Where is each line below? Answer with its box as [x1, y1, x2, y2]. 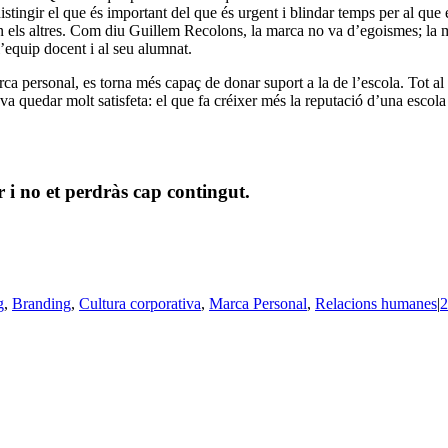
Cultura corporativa [79, 294, 201, 312]
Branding [12, 294, 71, 312]
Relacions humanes [315, 294, 437, 312]
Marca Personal [209, 294, 307, 312]
